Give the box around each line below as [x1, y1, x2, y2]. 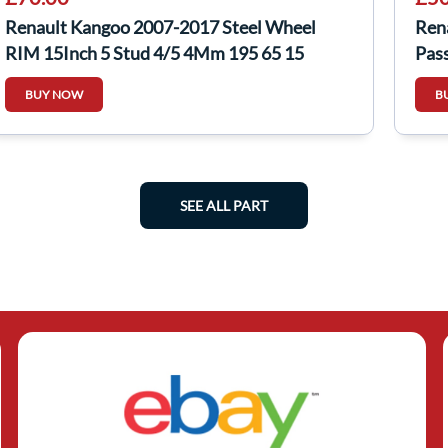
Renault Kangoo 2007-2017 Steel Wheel [5, 16, 316, 38]
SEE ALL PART [180, 197, 268, 214]
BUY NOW [25, 87, 83, 102]
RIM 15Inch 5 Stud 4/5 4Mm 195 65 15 [5, 42, 304, 64]
